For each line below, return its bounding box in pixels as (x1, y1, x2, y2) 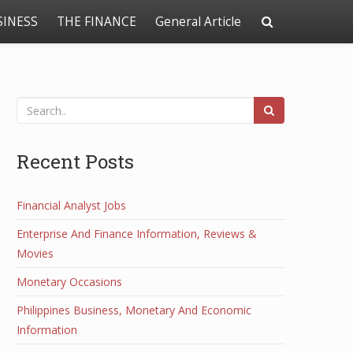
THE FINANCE (57, 13, 136, 30)
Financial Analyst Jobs (17, 198, 126, 213)
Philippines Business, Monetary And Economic (17, 303, 251, 318)
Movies (17, 246, 54, 261)
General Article (155, 13, 241, 30)
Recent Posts (17, 148, 134, 174)
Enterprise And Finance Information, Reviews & (17, 226, 257, 241)
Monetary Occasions (17, 274, 122, 289)
